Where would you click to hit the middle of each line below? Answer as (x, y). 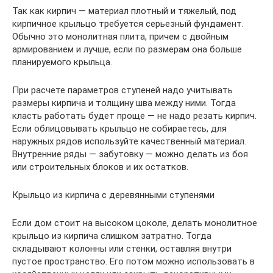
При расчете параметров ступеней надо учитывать (122, 90)
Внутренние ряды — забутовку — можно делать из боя (130, 154)
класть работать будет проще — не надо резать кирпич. (134, 115)
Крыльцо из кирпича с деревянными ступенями (113, 195)
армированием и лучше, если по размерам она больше (127, 49)
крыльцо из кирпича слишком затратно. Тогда (112, 236)
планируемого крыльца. (62, 62)
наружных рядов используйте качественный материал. (129, 141)
